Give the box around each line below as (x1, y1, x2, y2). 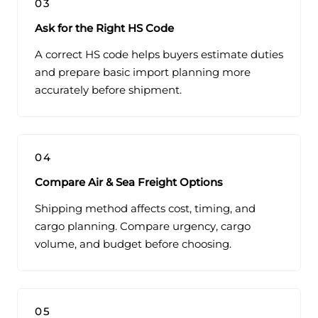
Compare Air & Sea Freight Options (35, 176, 223, 190)
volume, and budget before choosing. (35, 238, 231, 251)
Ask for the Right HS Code (35, 22, 174, 35)
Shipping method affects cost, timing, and (35, 202, 256, 216)
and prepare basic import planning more (35, 66, 251, 79)
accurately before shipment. (35, 84, 182, 97)
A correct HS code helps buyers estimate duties (35, 48, 283, 62)
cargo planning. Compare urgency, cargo (35, 220, 251, 234)
